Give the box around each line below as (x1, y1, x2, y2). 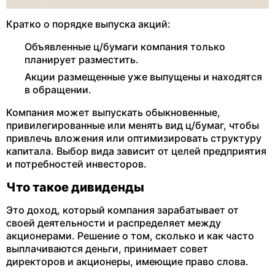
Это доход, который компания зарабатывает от (6, 204, 239, 216)
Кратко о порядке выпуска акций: (6, 18, 171, 30)
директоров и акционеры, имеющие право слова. (6, 255, 249, 268)
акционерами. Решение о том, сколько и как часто (6, 230, 254, 242)
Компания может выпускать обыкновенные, (6, 106, 220, 118)
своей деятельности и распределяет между (6, 217, 221, 229)
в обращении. (25, 83, 91, 96)
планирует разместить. (25, 53, 139, 66)
